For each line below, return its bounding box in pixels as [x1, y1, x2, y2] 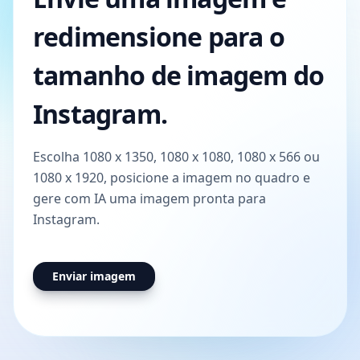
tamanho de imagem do [33, 58, 325, 93]
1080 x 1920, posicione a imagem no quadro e [33, 169, 310, 187]
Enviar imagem [52, 268, 136, 284]
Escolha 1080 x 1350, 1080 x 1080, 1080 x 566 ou [33, 148, 320, 166]
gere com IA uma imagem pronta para [33, 190, 266, 208]
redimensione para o [33, 19, 284, 55]
